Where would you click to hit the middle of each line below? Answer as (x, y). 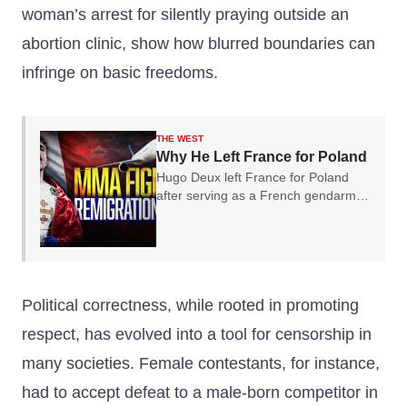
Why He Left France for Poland (262, 157)
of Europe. (186, 268)
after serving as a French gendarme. (262, 195)
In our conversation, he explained (252, 213)
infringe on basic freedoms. (120, 73)
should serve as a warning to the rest (263, 250)
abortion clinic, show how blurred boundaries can (199, 44)
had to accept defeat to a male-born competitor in (200, 392)
